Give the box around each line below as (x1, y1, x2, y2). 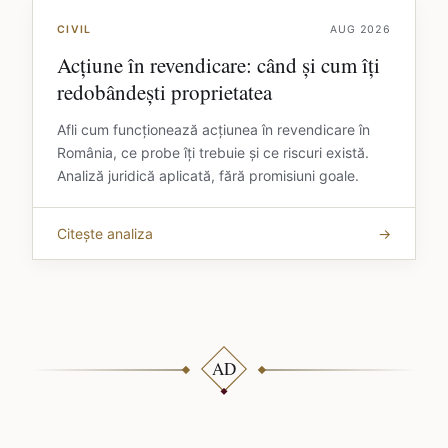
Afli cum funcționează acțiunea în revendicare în (57, 121, 370, 139)
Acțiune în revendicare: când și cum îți (57, 51, 380, 80)
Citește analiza (57, 225, 153, 243)
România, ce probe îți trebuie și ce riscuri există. (57, 144, 369, 162)
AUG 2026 (330, 23, 391, 37)
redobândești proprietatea (57, 78, 272, 107)
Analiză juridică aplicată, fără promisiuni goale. (57, 167, 359, 185)
